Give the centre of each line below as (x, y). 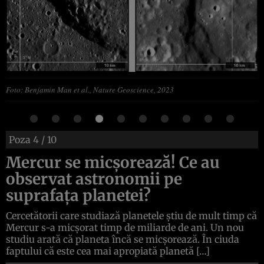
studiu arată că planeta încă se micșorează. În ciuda (123, 239)
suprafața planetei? (78, 195)
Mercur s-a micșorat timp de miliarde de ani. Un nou (125, 227)
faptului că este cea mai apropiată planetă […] (108, 251)
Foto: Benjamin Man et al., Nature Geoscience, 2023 (90, 89)
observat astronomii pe (94, 179)
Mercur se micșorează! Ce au (113, 162)
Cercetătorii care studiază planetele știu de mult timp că (131, 215)
